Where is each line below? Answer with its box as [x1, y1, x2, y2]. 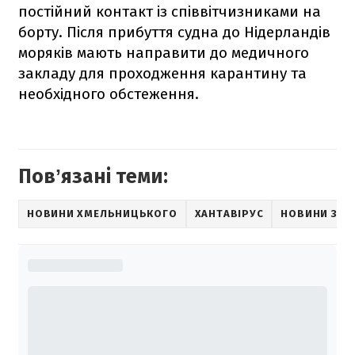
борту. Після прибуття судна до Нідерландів [18, 22, 330, 41]
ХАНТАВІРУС [194, 208, 264, 220]
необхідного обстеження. [18, 84, 199, 103]
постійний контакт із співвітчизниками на [18, 2, 321, 21]
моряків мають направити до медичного [18, 43, 309, 62]
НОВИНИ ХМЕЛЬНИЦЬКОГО [27, 208, 177, 220]
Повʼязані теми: [18, 164, 168, 189]
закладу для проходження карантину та [18, 63, 307, 82]
